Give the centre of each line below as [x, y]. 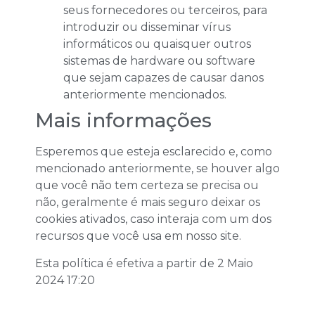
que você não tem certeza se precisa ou [147, 186]
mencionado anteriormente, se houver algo [157, 169]
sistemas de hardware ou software [159, 61]
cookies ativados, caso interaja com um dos [153, 219]
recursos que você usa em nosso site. [138, 236]
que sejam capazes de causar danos [163, 78]
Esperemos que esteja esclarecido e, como [154, 152]
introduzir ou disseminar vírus [147, 27]
